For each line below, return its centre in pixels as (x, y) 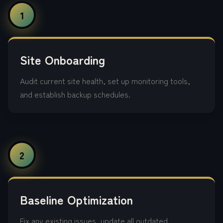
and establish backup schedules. (75, 94)
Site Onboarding (62, 59)
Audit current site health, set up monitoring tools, (105, 81)
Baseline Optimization (76, 199)
